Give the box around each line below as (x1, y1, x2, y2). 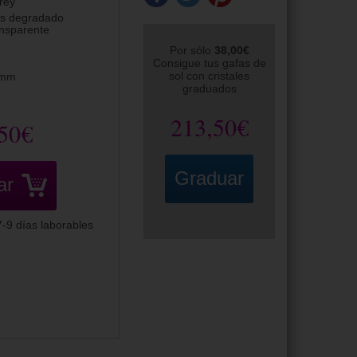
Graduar (175, 167, 245, 189)
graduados (182, 82, 237, 95)
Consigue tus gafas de (152, 57, 266, 69)
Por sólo (169, 44, 214, 57)
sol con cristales (169, 69, 250, 82)
